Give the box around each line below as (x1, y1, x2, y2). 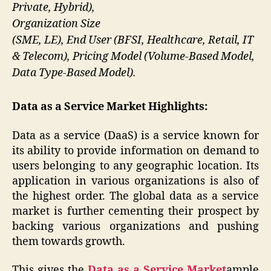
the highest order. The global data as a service (12, 189, 259, 203)
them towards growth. (12, 234, 125, 249)
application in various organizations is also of (12, 174, 259, 188)
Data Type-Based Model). (12, 65, 136, 80)
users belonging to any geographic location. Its (12, 158, 259, 173)
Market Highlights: (106, 100, 207, 114)
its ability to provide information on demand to (12, 143, 259, 158)
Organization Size (12, 16, 100, 31)
